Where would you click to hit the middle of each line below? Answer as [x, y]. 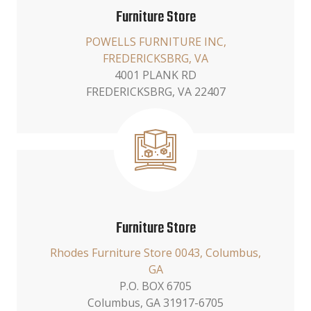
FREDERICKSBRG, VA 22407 [155, 92]
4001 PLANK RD [155, 75]
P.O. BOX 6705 [155, 286]
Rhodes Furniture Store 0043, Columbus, [155, 253]
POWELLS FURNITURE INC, [155, 42]
